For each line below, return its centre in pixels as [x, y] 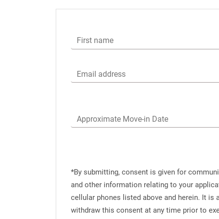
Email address [101, 74]
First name [95, 41]
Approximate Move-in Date [122, 119]
